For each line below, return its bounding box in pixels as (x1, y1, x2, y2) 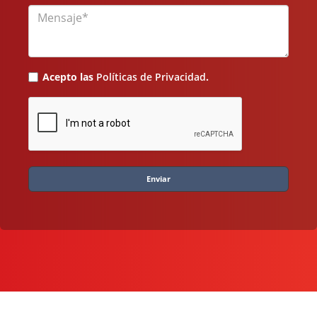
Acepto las (42, 70, 96, 84)
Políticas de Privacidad (96, 70, 206, 84)
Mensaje (27, 6, 68, 20)
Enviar (146, 173, 171, 184)
